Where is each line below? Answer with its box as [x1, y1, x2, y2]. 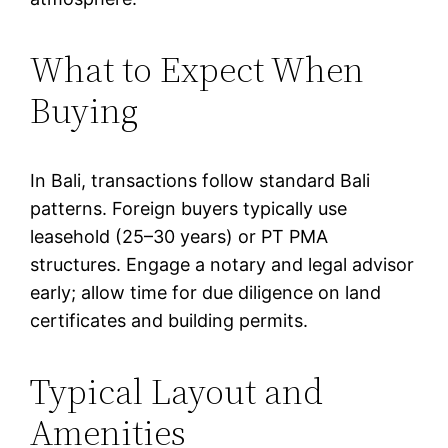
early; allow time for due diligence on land [30, 281, 382, 303]
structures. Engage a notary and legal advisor [30, 253, 415, 275]
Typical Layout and [30, 366, 324, 416]
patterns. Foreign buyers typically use [30, 197, 348, 219]
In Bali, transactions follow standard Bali [30, 169, 371, 191]
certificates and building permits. [30, 309, 309, 331]
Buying [30, 85, 139, 135]
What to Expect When [30, 44, 365, 94]
